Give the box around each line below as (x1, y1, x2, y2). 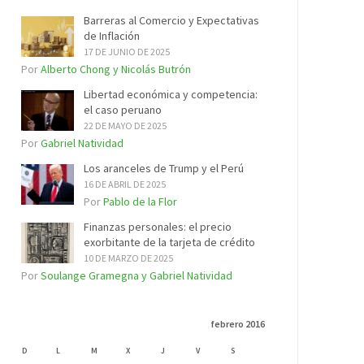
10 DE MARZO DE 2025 (84, 252, 173, 264)
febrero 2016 (210, 318, 265, 330)
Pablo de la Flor (103, 194, 177, 209)
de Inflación (84, 28, 140, 43)
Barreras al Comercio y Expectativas (84, 13, 259, 28)
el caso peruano (84, 102, 162, 117)
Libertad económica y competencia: (84, 87, 258, 102)
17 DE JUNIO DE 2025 (84, 45, 170, 58)
